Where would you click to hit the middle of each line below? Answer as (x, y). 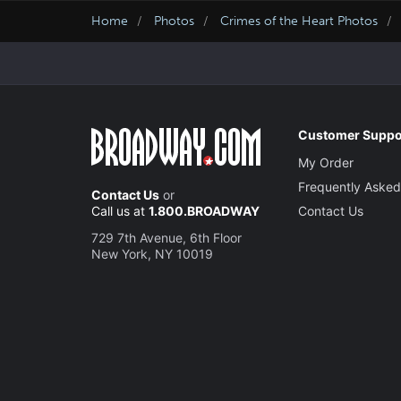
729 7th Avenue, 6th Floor (166, 237)
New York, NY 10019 (152, 253)
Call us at (120, 210)
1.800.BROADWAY (204, 210)
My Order (326, 162)
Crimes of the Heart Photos (299, 21)
